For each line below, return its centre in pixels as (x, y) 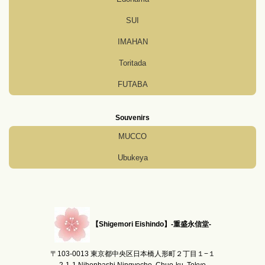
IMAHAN (132, 42)
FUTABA (132, 85)
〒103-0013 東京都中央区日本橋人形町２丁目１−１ (132, 254)
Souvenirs (132, 118)
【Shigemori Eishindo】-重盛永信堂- (151, 224)
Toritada (132, 63)
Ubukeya (132, 158)
